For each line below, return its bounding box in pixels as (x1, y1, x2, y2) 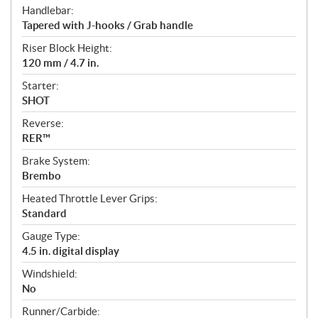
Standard (22, 207, 67, 220)
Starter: (22, 79, 59, 92)
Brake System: (22, 155, 90, 168)
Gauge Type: (22, 230, 80, 243)
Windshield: (22, 268, 77, 280)
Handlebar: (22, 4, 74, 17)
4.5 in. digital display (22, 245, 119, 258)
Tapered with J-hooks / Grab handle (22, 19, 193, 32)
